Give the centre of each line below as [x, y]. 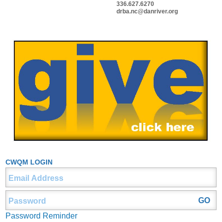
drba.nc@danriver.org [147, 11]
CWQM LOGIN [29, 162]
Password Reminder [41, 216]
